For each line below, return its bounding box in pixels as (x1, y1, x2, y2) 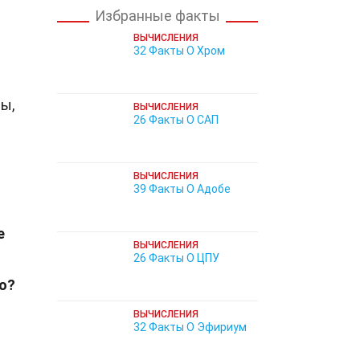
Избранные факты (95, 7, 220, 24)
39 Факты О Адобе (133, 182, 231, 195)
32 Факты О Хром (133, 44, 225, 57)
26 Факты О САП (133, 113, 219, 126)
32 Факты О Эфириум (133, 321, 247, 333)
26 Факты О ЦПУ (133, 252, 219, 264)
